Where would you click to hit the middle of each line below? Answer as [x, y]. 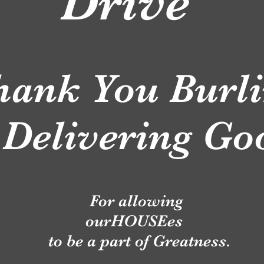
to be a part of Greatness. [127, 241]
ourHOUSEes [103, 221]
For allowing [138, 201]
